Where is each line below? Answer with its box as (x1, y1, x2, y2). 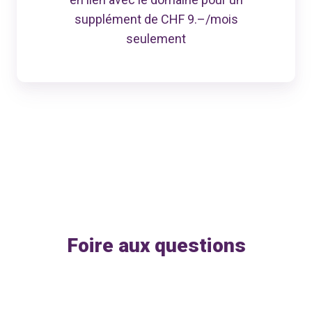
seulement (126, 31, 186, 46)
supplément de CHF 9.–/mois (74, 11, 238, 26)
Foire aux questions (66, 233, 246, 257)
